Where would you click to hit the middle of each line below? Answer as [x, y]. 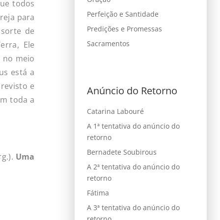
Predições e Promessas [124, 29]
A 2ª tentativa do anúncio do [133, 166]
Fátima [98, 192]
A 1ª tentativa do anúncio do [133, 126]
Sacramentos [108, 43]
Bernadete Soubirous [122, 152]
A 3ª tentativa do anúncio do [133, 207]
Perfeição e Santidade [123, 14]
